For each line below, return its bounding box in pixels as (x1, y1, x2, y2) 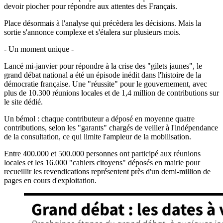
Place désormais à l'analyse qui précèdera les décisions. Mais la (4, 18, 201, 27)
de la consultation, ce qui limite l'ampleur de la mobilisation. (4, 132, 191, 141)
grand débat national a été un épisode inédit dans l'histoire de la (4, 70, 201, 79)
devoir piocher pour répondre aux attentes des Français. (4, 1, 177, 10)
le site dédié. (4, 97, 43, 106)
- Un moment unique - (4, 44, 74, 53)
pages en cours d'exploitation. (4, 176, 97, 185)
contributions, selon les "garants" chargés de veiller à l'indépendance (4, 123, 218, 132)
